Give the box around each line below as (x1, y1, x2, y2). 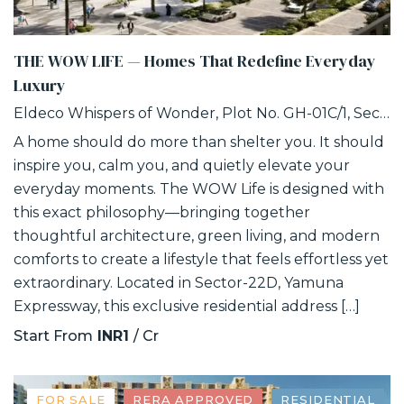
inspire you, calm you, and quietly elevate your (14, 157, 350, 175)
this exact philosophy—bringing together (14, 204, 310, 222)
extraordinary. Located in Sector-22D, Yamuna (14, 274, 344, 292)
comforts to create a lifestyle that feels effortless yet (14, 251, 389, 269)
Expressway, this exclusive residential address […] (14, 298, 360, 316)
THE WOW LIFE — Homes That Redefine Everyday (14, 50, 376, 73)
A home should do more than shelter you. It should (14, 133, 384, 151)
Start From (14, 327, 93, 345)
